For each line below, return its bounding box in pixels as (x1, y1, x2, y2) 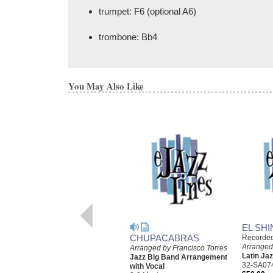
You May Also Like (68, 79, 144, 93)
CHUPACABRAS (130, 232, 199, 243)
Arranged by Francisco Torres (130, 243, 227, 252)
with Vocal (130, 261, 165, 271)
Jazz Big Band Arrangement (130, 252, 227, 261)
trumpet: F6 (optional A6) (99, 5, 196, 16)
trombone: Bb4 (99, 31, 157, 42)
